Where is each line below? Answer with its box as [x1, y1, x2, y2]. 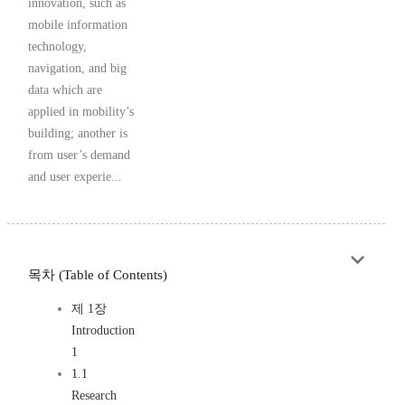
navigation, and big [28, 61, 127, 75]
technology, [28, 39, 87, 53]
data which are [28, 82, 102, 97]
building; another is [28, 126, 127, 140]
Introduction [71, 323, 135, 337]
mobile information [28, 17, 127, 32]
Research [71, 388, 117, 402]
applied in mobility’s [28, 104, 134, 118]
